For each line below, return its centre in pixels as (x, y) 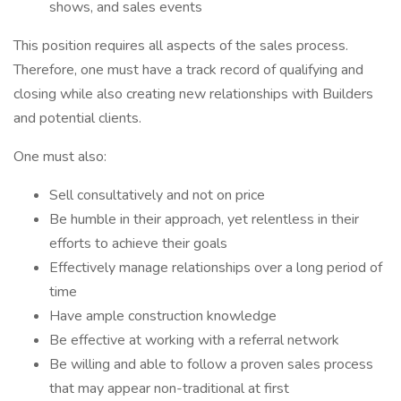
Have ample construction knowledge (163, 316)
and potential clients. (77, 118)
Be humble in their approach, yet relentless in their (204, 219)
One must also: (60, 157)
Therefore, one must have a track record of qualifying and (188, 70)
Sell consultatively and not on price (157, 195)
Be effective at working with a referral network (194, 340)
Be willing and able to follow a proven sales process (211, 364)
